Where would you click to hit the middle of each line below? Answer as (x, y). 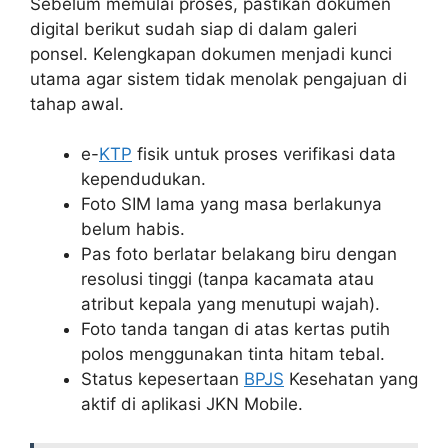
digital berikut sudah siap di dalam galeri (193, 28)
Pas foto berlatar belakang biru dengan (239, 254)
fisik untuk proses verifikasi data (264, 154)
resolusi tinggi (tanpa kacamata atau (227, 279)
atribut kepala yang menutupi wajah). (230, 304)
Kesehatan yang (351, 379)
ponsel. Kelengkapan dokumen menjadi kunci (211, 53)
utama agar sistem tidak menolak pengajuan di (218, 78)
